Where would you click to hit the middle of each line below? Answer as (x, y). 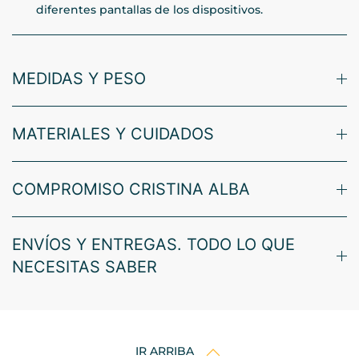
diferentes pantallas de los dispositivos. (149, 10)
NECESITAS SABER (85, 267)
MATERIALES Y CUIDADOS (113, 134)
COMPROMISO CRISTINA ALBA (131, 190)
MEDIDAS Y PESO (79, 79)
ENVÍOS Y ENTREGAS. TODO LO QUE (153, 245)
